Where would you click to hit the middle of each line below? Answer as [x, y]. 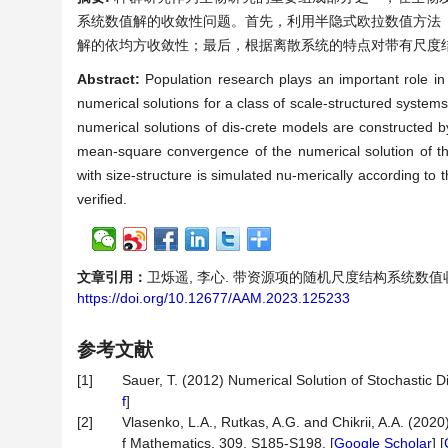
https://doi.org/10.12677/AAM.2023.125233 [213, 298]
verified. [102, 199]
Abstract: [111, 79]
